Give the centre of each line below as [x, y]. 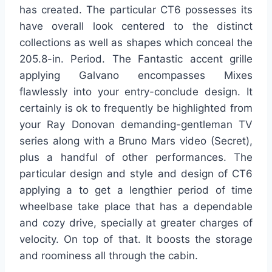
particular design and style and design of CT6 [136, 174]
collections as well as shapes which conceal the [136, 43]
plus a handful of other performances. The [136, 158]
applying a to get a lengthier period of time [136, 190]
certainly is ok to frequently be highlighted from [136, 108]
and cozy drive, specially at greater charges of [136, 223]
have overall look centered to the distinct [136, 26]
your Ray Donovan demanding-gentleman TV [136, 125]
